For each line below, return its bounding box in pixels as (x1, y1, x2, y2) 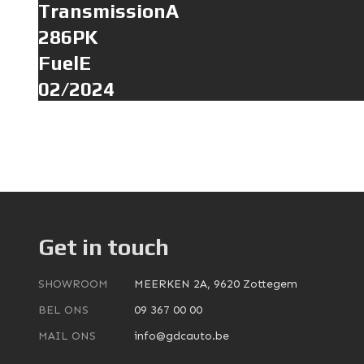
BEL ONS (38, 303, 89, 317)
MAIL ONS (38, 329, 97, 343)
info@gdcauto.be (134, 329, 230, 343)
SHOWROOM (38, 277, 109, 291)
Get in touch (38, 234, 170, 260)
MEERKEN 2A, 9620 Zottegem (134, 277, 298, 291)
